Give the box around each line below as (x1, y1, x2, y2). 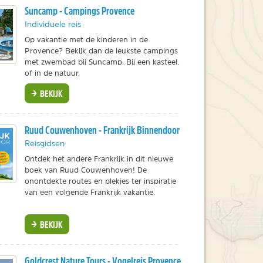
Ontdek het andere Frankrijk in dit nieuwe (24, 154, 173, 163)
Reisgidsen (24, 139, 65, 147)
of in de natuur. (24, 69, 80, 77)
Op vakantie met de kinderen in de (24, 35, 148, 43)
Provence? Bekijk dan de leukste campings (24, 46, 178, 55)
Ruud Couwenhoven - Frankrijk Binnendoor (24, 123, 180, 137)
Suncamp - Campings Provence (24, 4, 134, 18)
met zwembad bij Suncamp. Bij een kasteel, (24, 58, 179, 66)
